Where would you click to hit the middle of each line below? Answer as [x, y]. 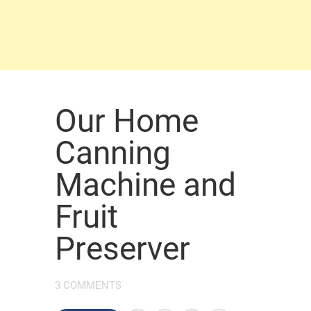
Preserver [123, 249]
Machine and [145, 185]
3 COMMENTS [88, 285]
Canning [113, 153]
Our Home [127, 121]
